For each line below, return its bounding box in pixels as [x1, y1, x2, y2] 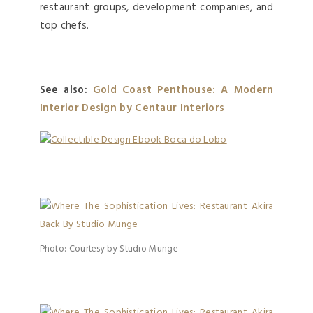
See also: [39, 82, 93, 99]
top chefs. [39, 17, 89, 35]
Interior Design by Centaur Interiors [39, 100, 225, 117]
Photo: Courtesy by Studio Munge [39, 242, 178, 257]
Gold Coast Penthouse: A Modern [92, 82, 274, 99]
